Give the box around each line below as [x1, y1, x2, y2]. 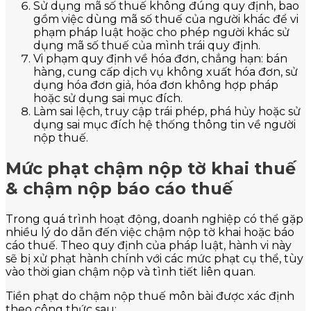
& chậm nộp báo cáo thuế [6, 178, 233, 199]
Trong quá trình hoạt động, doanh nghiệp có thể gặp [6, 212, 303, 226]
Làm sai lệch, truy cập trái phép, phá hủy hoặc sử [33, 105, 301, 118]
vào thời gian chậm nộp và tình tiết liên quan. [6, 264, 255, 278]
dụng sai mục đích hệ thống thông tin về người [33, 118, 296, 131]
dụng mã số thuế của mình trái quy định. [33, 39, 260, 52]
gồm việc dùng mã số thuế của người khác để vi [33, 12, 299, 26]
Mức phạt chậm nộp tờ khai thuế [6, 158, 296, 178]
